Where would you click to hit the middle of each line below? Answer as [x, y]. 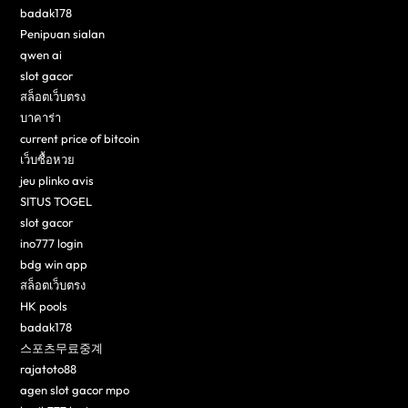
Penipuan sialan [63, 34]
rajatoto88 [49, 369]
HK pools [44, 306]
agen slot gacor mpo [75, 390]
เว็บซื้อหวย [48, 160]
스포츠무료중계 [62, 348]
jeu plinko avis [57, 181]
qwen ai [41, 55]
